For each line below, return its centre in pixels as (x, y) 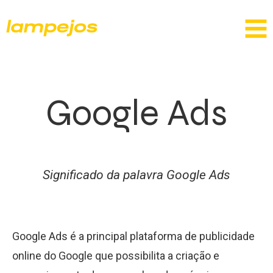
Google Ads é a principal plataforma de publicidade (133, 236)
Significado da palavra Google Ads (136, 175)
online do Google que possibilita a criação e (116, 256)
